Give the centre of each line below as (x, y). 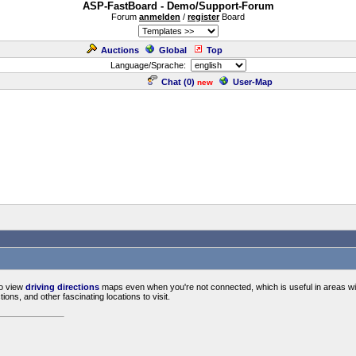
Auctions (120, 50)
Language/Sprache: (150, 65)
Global (173, 50)
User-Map (253, 82)
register (203, 17)
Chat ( (174, 82)
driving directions (62, 287)
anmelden (160, 17)
